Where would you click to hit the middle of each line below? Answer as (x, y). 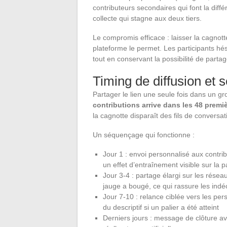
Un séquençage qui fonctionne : (144, 135)
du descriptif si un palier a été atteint (161, 207)
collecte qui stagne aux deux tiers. (147, 18)
